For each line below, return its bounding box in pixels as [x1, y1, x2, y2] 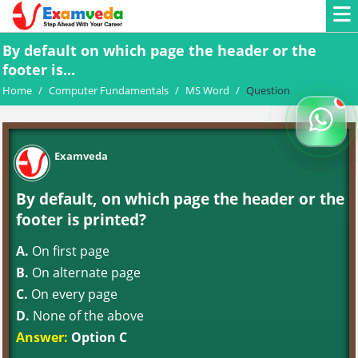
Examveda [54, 149, 108, 163]
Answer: [16, 328, 68, 346]
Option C [68, 328, 127, 346]
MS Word [185, 83, 229, 97]
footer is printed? [16, 209, 146, 229]
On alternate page [29, 264, 141, 281]
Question [246, 83, 290, 97]
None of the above [30, 307, 144, 324]
